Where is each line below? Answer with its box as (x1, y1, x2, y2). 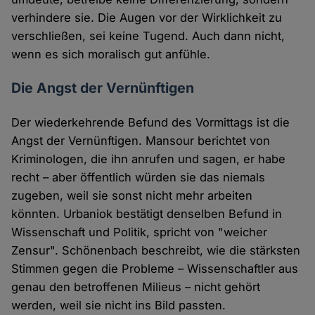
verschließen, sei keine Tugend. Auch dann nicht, (11, 28, 285, 43)
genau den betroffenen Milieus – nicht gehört (11, 279, 261, 294)
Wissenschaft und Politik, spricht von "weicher (11, 224, 268, 239)
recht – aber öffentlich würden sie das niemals (11, 169, 266, 184)
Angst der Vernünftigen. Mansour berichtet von (11, 133, 271, 148)
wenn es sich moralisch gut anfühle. (11, 46, 211, 61)
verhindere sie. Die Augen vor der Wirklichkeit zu (11, 10, 283, 25)
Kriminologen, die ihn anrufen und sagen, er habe (11, 151, 286, 166)
